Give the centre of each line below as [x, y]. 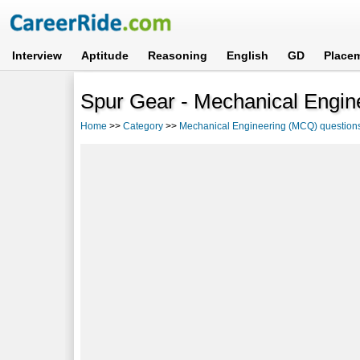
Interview [37, 55]
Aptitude [105, 55]
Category [143, 126]
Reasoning [178, 55]
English [248, 55]
